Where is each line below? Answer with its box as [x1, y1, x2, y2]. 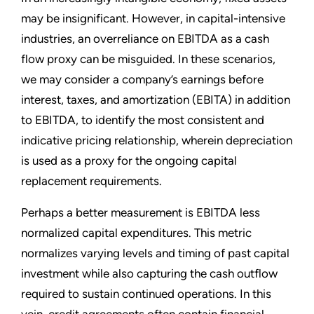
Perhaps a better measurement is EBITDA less [21, 205, 260, 219]
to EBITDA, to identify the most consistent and [21, 112, 264, 127]
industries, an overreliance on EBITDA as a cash [21, 31, 269, 46]
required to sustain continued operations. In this [21, 286, 271, 301]
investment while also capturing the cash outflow [21, 266, 278, 280]
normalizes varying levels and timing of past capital [21, 245, 289, 260]
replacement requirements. [21, 173, 162, 188]
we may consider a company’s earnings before [21, 71, 264, 86]
